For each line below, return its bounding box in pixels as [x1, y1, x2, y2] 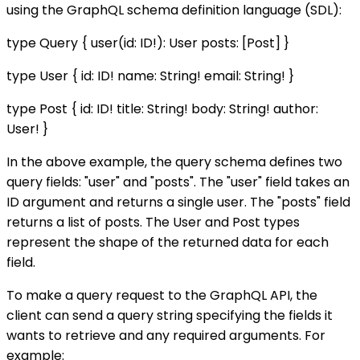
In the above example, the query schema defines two [6, 153, 342, 172]
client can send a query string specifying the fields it [6, 306, 333, 325]
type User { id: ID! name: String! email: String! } [6, 67, 294, 86]
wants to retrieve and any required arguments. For [6, 326, 325, 346]
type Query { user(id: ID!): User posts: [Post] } [6, 34, 289, 53]
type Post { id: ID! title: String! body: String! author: [6, 100, 318, 119]
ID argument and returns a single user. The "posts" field [6, 193, 350, 212]
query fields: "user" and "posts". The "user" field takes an [6, 173, 350, 192]
